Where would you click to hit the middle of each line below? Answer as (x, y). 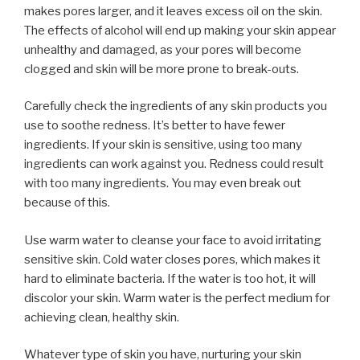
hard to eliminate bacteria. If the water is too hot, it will (170, 278)
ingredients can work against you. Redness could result (174, 164)
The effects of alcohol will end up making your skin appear (180, 30)
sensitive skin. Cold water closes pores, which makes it (172, 259)
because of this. (67, 203)
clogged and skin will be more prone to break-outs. (162, 69)
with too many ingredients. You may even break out (163, 184)
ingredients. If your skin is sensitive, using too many (163, 145)
